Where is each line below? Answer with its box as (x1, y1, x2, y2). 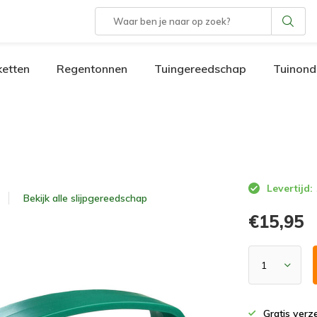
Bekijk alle (23, 192, 71, 204)
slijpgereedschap (71, 192, 147, 204)
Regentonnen (57, 62, 127, 76)
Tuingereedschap (154, 62, 246, 76)
